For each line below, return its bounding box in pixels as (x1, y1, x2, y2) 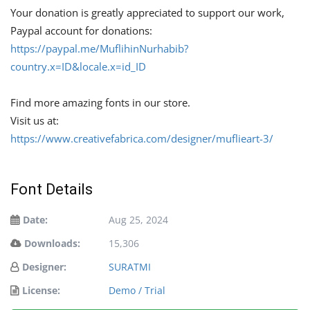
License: (22, 283, 60, 297)
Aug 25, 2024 (109, 212, 168, 226)
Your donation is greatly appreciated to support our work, (10, 5, 284, 19)
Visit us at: (10, 113, 59, 127)
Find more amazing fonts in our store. (10, 95, 190, 109)
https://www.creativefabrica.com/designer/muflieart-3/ (10, 131, 273, 145)
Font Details (10, 180, 93, 198)
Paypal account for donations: (10, 23, 152, 37)
